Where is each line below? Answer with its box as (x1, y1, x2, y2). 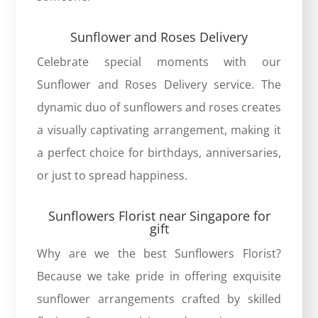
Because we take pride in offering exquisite (37, 268, 281, 284)
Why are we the (37, 245, 143, 261)
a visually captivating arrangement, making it (37, 121, 281, 138)
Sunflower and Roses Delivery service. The (37, 76, 281, 92)
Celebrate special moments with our (37, 53, 281, 70)
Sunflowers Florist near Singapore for (48, 207, 270, 224)
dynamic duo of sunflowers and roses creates (37, 99, 281, 115)
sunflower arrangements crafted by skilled (37, 290, 281, 307)
